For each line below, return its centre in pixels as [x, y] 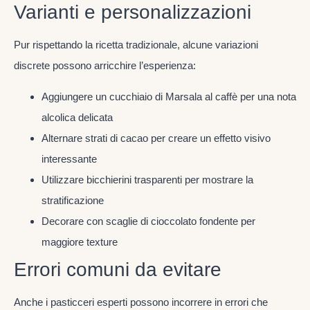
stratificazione [73, 200]
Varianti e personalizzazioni [133, 12]
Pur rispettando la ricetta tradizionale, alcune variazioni [136, 45]
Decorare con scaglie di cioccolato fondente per [148, 221]
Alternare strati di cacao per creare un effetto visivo [156, 138]
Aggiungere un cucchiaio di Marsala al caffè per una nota [169, 96]
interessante [69, 158]
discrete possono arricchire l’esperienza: [105, 66]
